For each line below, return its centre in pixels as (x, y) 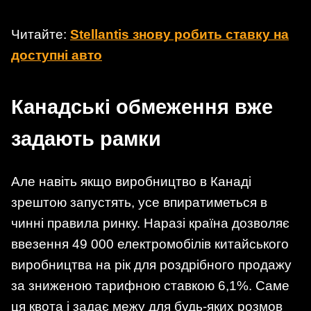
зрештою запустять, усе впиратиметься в (139, 202)
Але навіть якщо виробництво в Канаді (131, 181)
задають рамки (86, 138)
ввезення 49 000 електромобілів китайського (150, 244)
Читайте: (41, 34)
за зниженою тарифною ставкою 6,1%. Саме (150, 285)
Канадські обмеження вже (142, 107)
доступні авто (57, 55)
